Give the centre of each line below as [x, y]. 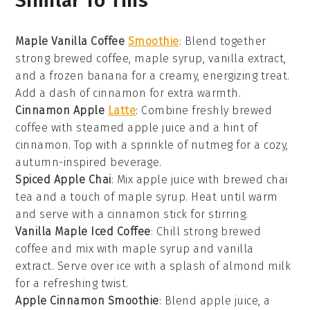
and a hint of [222, 127]
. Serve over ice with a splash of [137, 266]
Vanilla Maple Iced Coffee [83, 231]
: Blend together [222, 41]
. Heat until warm [232, 197]
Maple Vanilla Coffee [72, 41]
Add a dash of [54, 93]
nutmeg [212, 145]
